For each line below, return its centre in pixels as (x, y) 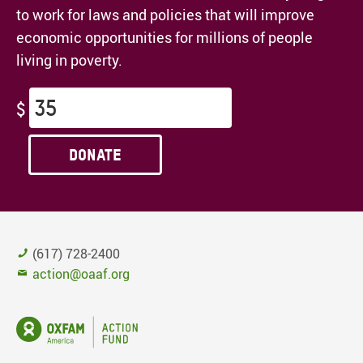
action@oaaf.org (81, 274)
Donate (95, 155)
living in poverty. (69, 60)
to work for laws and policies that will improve (165, 15)
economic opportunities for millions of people (164, 38)
